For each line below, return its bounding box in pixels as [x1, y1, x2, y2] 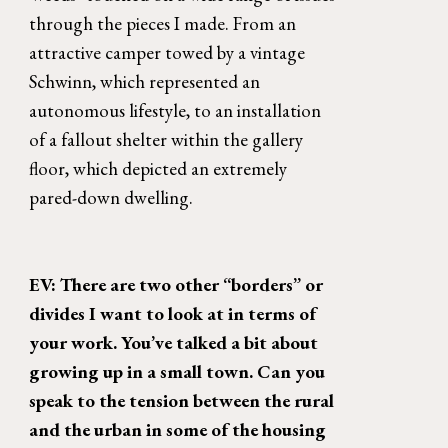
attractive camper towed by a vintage [29, 40, 306, 66]
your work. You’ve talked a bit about [29, 330, 319, 356]
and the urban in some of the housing [29, 417, 327, 443]
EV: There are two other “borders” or [29, 272, 324, 298]
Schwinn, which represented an [29, 69, 261, 95]
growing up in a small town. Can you [29, 359, 326, 385]
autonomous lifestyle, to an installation [29, 98, 322, 124]
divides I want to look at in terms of [29, 301, 317, 327]
